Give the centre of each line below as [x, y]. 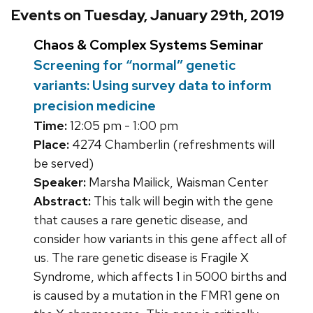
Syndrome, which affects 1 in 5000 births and [160, 277]
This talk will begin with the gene [182, 201]
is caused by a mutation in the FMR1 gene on [156, 296]
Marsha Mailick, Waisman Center [177, 182]
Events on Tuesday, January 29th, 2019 [148, 15]
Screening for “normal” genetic [135, 65]
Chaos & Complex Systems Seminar [148, 45]
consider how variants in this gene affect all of [160, 239]
